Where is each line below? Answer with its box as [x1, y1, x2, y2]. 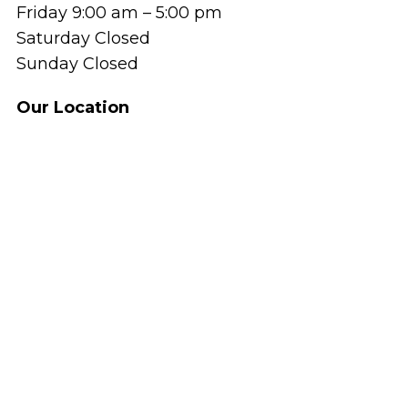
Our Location [15, 97, 129, 117]
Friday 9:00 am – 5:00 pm [15, 2, 222, 23]
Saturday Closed [15, 27, 150, 48]
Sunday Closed [15, 53, 138, 74]
